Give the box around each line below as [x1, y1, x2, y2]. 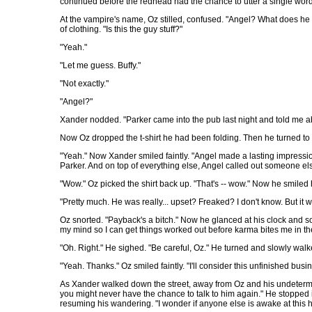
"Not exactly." [60, 79, 109, 88]
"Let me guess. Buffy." [60, 61, 141, 70]
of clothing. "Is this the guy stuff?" [60, 24, 182, 34]
